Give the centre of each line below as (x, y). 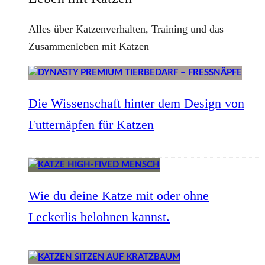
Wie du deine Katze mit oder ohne (119, 195)
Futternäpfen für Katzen (91, 125)
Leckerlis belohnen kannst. (99, 217)
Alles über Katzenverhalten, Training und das (126, 29)
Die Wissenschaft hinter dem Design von (136, 103)
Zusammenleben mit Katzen (89, 46)
